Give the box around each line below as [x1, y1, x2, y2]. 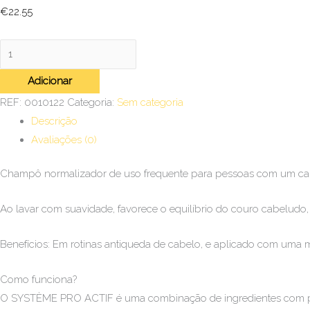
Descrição [31, 114, 77, 127]
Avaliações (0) [31, 133, 97, 146]
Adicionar [28, 74, 72, 87]
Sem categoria [117, 95, 183, 109]
